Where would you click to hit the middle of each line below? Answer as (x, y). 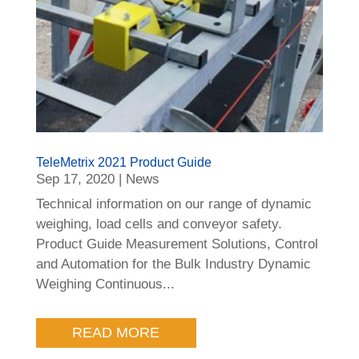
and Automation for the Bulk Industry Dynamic (173, 264)
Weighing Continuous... (105, 284)
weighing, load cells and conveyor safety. (159, 224)
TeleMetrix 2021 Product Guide (123, 163)
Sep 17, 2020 (75, 179)
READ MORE (116, 333)
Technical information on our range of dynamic (173, 204)
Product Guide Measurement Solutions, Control (177, 244)
